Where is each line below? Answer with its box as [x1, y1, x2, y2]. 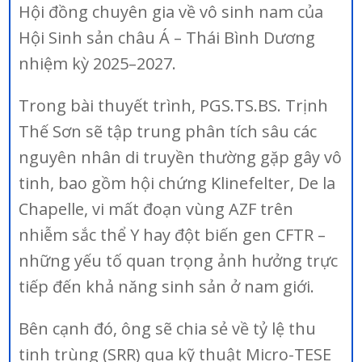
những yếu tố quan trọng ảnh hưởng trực [19, 250, 339, 271]
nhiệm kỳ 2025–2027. [19, 53, 177, 74]
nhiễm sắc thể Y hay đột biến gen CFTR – [19, 224, 326, 246]
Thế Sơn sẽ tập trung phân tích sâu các [19, 120, 318, 142]
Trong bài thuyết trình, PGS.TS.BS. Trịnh [19, 95, 329, 116]
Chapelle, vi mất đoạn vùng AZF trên [19, 198, 294, 220]
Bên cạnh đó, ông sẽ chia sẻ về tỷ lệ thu [19, 318, 317, 339]
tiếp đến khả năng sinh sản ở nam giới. [19, 276, 315, 297]
